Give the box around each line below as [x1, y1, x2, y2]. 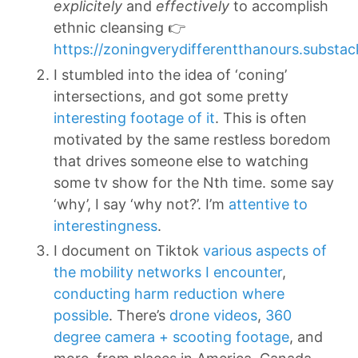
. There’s [109, 307, 169, 324]
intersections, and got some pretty [54, 87, 288, 105]
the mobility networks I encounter [54, 264, 282, 280]
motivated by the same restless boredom [54, 130, 331, 148]
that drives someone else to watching [54, 152, 308, 169]
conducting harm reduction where [54, 285, 284, 302]
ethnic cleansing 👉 [54, 19, 185, 36]
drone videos [169, 307, 257, 324]
